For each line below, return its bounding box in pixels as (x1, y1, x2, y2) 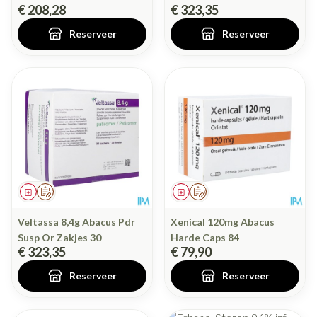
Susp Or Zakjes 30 (18, 231, 101, 244)
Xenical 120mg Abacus (171, 216, 275, 229)
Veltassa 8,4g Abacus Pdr (18, 216, 135, 229)
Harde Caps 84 (171, 231, 239, 244)
